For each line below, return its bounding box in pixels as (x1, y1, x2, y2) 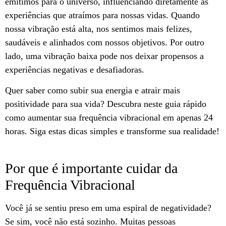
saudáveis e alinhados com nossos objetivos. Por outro (5, 37, 204, 47)
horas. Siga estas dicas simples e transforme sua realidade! (5, 126, 219, 137)
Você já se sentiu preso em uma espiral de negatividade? (5, 202, 211, 213)
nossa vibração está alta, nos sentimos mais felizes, (5, 24, 192, 34)
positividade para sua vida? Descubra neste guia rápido (5, 99, 206, 109)
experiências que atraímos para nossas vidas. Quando (5, 10, 200, 20)
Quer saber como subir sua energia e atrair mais (5, 85, 180, 96)
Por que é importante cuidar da (5, 160, 178, 176)
